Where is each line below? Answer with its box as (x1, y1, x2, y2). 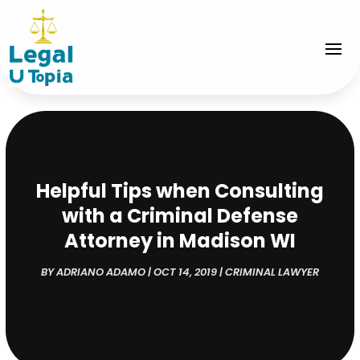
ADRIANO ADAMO (55, 264, 145, 280)
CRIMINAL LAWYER (224, 264, 319, 280)
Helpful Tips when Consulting (35, 177, 324, 204)
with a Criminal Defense (61, 202, 298, 229)
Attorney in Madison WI (63, 227, 296, 254)
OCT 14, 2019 (153, 264, 217, 280)
